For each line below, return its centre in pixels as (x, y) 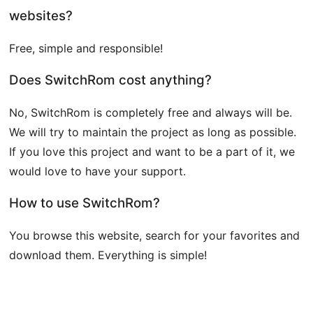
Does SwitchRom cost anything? (111, 80)
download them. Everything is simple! (108, 255)
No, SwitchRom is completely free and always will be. (151, 113)
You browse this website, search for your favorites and (155, 236)
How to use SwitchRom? (85, 203)
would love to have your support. (98, 172)
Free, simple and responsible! (86, 49)
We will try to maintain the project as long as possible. (153, 132)
